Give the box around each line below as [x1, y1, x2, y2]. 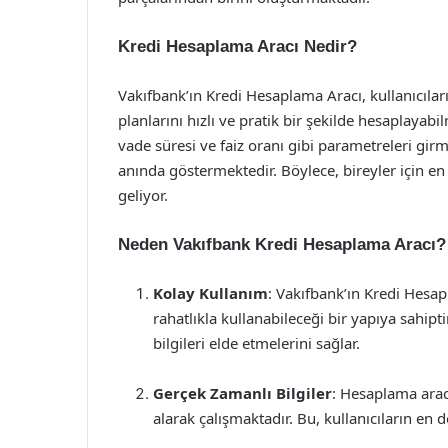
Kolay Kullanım [153, 283, 268, 303]
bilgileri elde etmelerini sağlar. [153, 333, 360, 353]
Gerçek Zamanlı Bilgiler [153, 383, 332, 403]
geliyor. [118, 185, 168, 205]
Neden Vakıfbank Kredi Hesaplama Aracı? [118, 235, 446, 254]
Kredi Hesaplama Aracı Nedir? [118, 37, 357, 56]
